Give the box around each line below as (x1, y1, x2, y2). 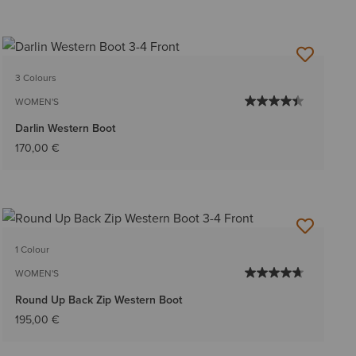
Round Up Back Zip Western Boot (14, 292, 182, 308)
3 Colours (14, 71, 56, 85)
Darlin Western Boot (14, 120, 115, 137)
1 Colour (14, 242, 49, 257)
